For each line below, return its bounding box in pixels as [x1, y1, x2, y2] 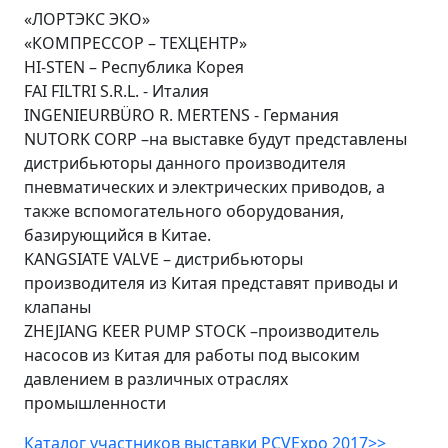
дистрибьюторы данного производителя [24, 152, 346, 174]
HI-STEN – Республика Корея [24, 56, 244, 78]
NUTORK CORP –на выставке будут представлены [24, 128, 407, 150]
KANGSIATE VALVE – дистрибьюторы [24, 248, 303, 270]
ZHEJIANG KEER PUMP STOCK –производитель [24, 320, 380, 342]
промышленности [24, 392, 166, 414]
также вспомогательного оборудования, [24, 200, 344, 222]
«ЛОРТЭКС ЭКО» [24, 8, 150, 30]
